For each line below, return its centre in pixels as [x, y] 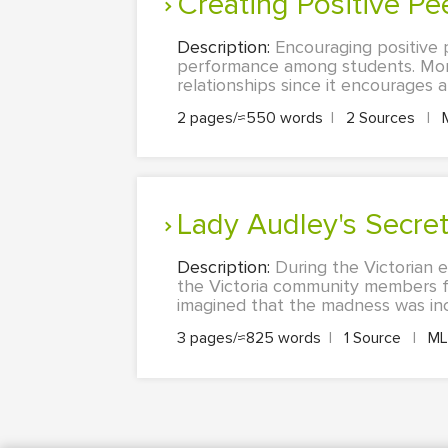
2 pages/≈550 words [250, 117]
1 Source [372, 338]
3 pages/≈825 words [249, 338]
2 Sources [380, 117]
